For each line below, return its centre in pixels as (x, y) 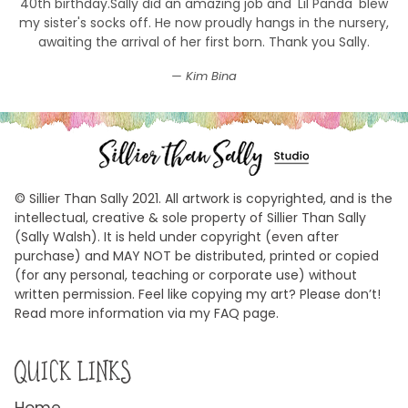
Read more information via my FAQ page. (147, 313)
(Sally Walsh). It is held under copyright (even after (177, 237)
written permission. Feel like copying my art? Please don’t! (198, 294)
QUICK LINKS (73, 370)
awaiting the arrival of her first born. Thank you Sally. (204, 42)
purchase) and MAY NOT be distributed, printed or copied (197, 256)
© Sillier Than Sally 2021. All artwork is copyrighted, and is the (204, 199)
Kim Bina (211, 76)
